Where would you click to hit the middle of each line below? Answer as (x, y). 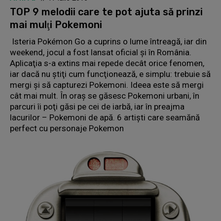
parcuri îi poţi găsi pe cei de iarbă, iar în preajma (97, 107)
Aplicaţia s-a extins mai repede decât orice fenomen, (107, 63)
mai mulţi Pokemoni (56, 25)
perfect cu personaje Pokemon (67, 129)
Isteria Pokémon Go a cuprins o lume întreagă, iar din (108, 42)
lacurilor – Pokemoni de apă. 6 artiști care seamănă (105, 118)
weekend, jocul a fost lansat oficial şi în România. (101, 53)
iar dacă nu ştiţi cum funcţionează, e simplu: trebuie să (110, 74)
